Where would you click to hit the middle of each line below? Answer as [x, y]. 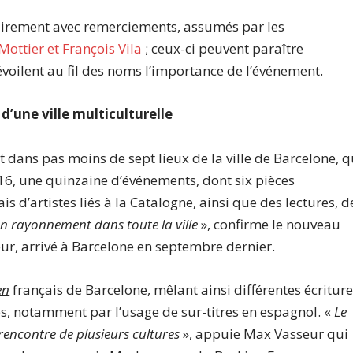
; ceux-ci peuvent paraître [223, 49]
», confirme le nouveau [271, 224]
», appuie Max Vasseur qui [264, 333]
